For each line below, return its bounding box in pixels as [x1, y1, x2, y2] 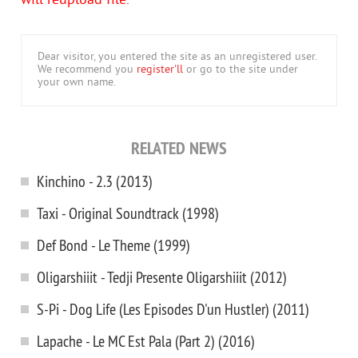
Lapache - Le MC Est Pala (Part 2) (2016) [37, 331, 255, 351]
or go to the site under [183, 63, 298, 77]
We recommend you [38, 63, 137, 77]
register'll [137, 63, 183, 77]
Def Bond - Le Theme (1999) [37, 235, 190, 255]
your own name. [38, 76, 116, 89]
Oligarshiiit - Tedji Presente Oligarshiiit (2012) [37, 267, 287, 287]
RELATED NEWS [131, 137, 227, 159]
